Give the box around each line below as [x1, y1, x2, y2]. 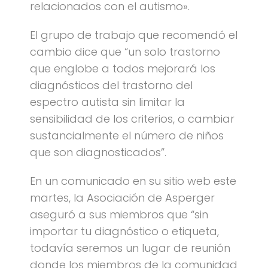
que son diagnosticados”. [30, 145, 166, 160]
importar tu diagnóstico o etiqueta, [30, 224, 219, 239]
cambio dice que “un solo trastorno [30, 44, 220, 59]
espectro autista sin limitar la [30, 95, 185, 109]
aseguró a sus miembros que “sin [30, 207, 208, 222]
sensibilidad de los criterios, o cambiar [30, 111, 234, 126]
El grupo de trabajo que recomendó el [30, 28, 237, 42]
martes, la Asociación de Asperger [30, 190, 215, 205]
